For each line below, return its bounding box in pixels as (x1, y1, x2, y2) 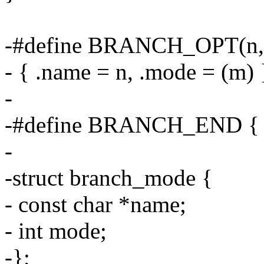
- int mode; (5, 218, 107, 244)
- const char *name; (5, 192, 186, 217)
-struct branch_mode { (5, 165, 213, 191)
